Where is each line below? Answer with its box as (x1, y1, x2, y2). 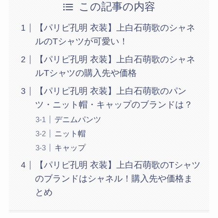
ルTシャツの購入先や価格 (35, 68, 137, 78)
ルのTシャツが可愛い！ (35, 36, 128, 47)
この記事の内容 (78, 1, 155, 13)
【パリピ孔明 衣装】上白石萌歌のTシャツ (35, 160, 200, 170)
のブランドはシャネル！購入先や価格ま (35, 174, 193, 184)
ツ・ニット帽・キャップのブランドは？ (35, 100, 193, 110)
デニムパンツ (54, 115, 101, 124)
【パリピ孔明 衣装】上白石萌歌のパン (35, 86, 186, 96)
